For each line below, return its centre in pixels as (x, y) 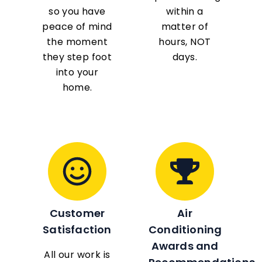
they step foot (77, 57)
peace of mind (77, 27)
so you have (77, 12)
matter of (185, 27)
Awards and (185, 246)
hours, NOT (185, 42)
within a (185, 12)
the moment (77, 42)
